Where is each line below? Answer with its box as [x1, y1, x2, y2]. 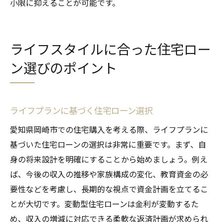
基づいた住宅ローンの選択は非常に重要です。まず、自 [10, 138, 206, 150]
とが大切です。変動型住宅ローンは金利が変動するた [10, 197, 199, 210]
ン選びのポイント [10, 57, 117, 77]
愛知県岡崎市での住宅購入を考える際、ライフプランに [10, 123, 208, 135]
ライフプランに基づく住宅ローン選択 [10, 104, 153, 116]
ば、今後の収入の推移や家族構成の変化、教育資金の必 [10, 167, 208, 180]
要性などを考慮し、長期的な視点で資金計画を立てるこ [10, 182, 208, 195]
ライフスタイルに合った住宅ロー [10, 39, 211, 58]
